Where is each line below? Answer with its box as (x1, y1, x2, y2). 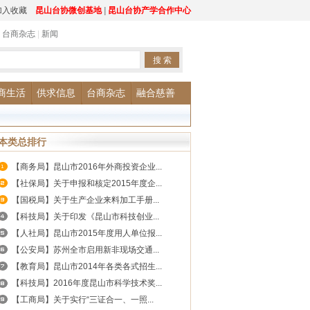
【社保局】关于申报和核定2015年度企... (12, 179, 162, 188)
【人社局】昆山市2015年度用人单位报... (12, 228, 162, 238)
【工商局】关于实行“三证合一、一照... (12, 295, 154, 304)
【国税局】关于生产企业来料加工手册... (12, 195, 159, 205)
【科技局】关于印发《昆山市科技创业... (12, 212, 159, 221)
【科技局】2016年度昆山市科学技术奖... (12, 278, 162, 288)
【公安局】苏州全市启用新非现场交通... (12, 245, 159, 255)
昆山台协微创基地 (35, 6, 102, 15)
